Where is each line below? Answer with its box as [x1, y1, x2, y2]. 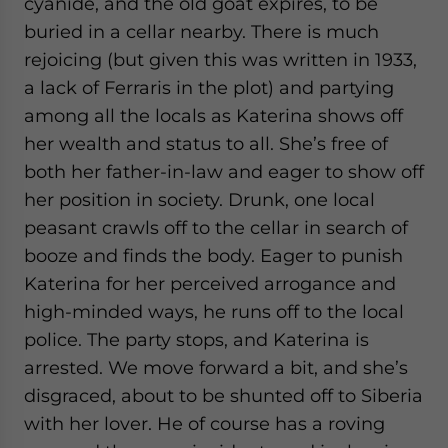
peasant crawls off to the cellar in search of [24, 217, 408, 238]
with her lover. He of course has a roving [24, 413, 385, 434]
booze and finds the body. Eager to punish [24, 245, 403, 266]
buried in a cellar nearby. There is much [24, 21, 379, 42]
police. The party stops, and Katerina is [24, 329, 369, 350]
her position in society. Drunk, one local [24, 189, 375, 210]
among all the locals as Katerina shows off [24, 105, 403, 126]
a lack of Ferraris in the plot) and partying [24, 77, 394, 98]
